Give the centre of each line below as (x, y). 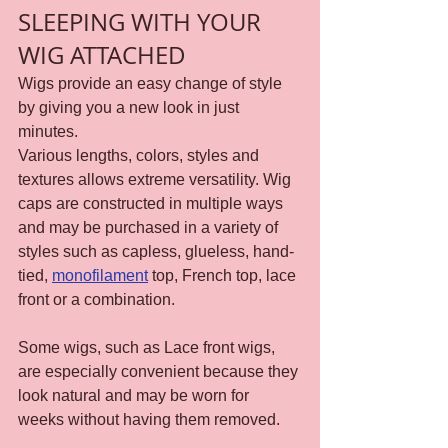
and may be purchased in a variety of (150, 227)
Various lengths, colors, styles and (140, 155)
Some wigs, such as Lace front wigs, (148, 347)
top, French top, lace (224, 275)
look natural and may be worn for (135, 395)
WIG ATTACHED (102, 54)
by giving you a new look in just (130, 107)
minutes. (48, 131)
